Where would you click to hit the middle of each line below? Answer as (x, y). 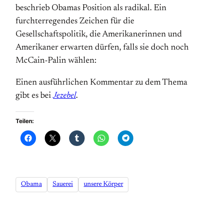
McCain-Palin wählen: (56, 61)
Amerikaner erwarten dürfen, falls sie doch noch (102, 48)
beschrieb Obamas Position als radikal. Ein (91, 8)
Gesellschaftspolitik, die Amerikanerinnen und (99, 35)
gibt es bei (34, 96)
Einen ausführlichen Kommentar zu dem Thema (101, 83)
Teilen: (25, 121)
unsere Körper (103, 185)
